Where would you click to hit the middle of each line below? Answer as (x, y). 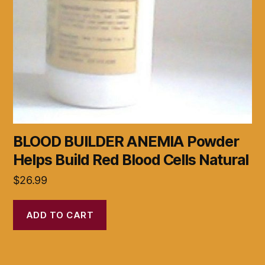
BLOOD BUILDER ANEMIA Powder (126, 142)
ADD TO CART (60, 215)
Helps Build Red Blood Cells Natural (131, 160)
